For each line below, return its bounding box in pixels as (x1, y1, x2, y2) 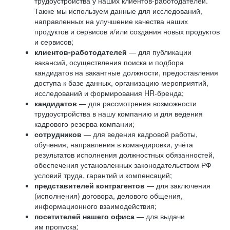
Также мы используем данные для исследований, (34, 6, 202, 16)
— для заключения (145, 180, 210, 190)
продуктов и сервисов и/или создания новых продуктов (34, 26, 220, 36)
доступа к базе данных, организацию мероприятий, (34, 78, 208, 88)
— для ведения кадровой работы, (84, 129, 198, 139)
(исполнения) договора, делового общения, (34, 190, 183, 201)
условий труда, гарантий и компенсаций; (34, 170, 172, 180)
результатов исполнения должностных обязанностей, (34, 149, 215, 160)
